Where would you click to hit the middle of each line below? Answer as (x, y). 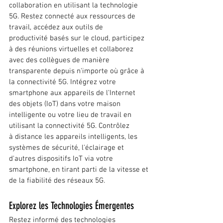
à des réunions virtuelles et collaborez (72, 49)
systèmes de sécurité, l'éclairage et (67, 148)
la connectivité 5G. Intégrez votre (63, 82)
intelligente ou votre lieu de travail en (71, 115)
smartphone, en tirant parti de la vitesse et (80, 169)
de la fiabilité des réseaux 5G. (57, 180)
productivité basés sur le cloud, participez (78, 38)
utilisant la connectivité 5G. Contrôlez (70, 126)
